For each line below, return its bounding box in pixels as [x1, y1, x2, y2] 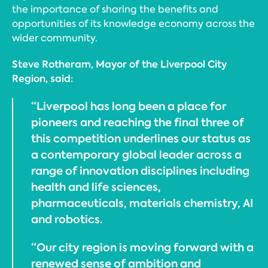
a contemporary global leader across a [31, 147, 242, 162]
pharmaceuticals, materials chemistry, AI [31, 195, 254, 211]
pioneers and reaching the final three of [31, 114, 244, 130]
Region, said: [12, 71, 73, 86]
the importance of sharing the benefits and [12, 2, 218, 16]
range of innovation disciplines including [31, 163, 249, 178]
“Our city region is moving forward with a [31, 239, 254, 255]
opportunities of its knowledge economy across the [12, 17, 255, 30]
